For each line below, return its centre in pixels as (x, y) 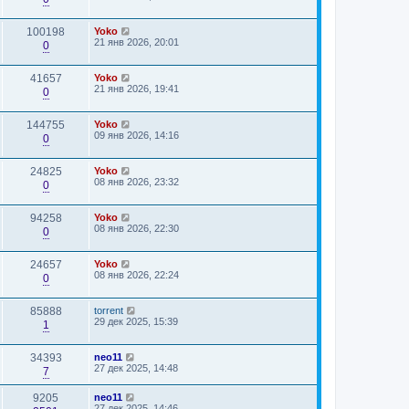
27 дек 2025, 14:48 (136, 368)
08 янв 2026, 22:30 (136, 228)
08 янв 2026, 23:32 (136, 182)
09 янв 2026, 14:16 (136, 135)
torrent (109, 310)
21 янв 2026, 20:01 (136, 42)
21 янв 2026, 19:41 (136, 89)
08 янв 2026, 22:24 (136, 275)
